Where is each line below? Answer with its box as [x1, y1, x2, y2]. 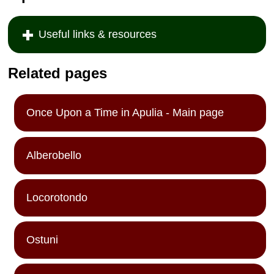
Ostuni [26, 234, 59, 246]
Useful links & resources [39, 28, 157, 40]
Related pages [8, 65, 108, 82]
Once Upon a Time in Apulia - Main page [26, 106, 224, 119]
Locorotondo [26, 191, 88, 204]
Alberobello [26, 149, 82, 161]
